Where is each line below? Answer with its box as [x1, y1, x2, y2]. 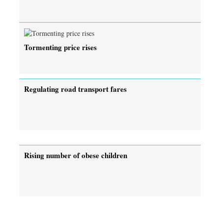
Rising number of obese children [24, 149, 127, 161]
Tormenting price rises [24, 41, 97, 53]
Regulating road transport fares [24, 83, 127, 94]
